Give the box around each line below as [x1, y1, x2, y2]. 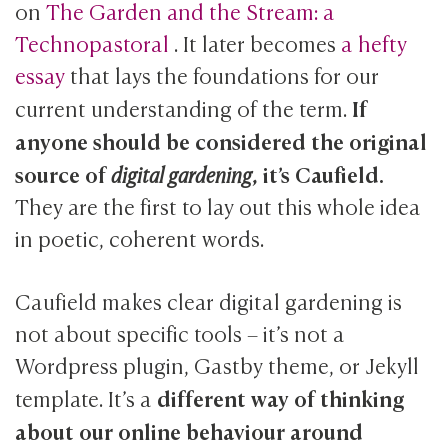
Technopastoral [15, 27, 170, 59]
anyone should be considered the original [15, 124, 428, 157]
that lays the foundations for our [70, 59, 380, 91]
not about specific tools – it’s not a [15, 316, 346, 348]
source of [15, 157, 112, 190]
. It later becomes [174, 27, 342, 59]
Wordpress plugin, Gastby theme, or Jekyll [15, 348, 420, 380]
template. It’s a [15, 381, 158, 413]
